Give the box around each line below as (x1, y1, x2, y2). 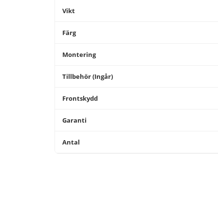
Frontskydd (62, 94, 98, 103)
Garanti (62, 116, 87, 125)
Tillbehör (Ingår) (62, 72, 113, 81)
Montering (62, 50, 96, 59)
